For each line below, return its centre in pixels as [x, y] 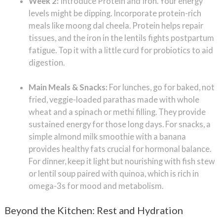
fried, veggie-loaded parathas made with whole [114, 99]
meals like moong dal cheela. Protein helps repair [116, 26]
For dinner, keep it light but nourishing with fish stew [122, 161]
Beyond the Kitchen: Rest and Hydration [93, 210]
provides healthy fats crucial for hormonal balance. [120, 148]
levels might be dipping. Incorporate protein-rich [115, 13]
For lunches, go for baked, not [161, 87]
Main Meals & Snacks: [68, 87]
